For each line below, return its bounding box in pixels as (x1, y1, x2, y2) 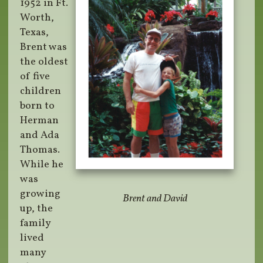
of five (20, 69, 50, 85)
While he (20, 157, 64, 173)
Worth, (20, 11, 55, 26)
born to (20, 99, 55, 114)
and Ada (20, 128, 60, 143)
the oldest (20, 55, 69, 70)
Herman (20, 113, 59, 129)
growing (20, 187, 61, 202)
